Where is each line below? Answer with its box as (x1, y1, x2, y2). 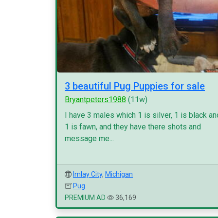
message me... (65, 134, 114, 143)
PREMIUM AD (65, 194, 106, 201)
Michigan (105, 170, 133, 178)
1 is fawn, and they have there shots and (65, 122, 201, 131)
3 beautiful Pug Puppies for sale (65, 80, 205, 92)
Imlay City (73, 170, 102, 178)
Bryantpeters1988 (65, 95, 126, 104)
